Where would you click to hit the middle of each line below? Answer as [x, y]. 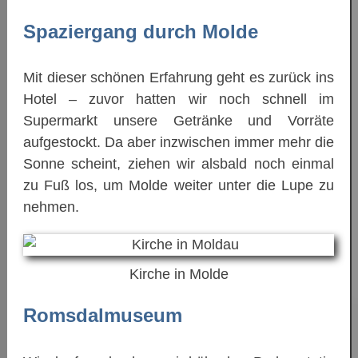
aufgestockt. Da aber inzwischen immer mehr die [179, 143]
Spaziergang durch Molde [141, 32]
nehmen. [51, 207]
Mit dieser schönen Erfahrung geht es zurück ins [179, 78]
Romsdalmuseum [103, 316]
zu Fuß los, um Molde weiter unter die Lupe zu [179, 186]
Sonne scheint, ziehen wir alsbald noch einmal [179, 164]
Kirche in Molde [179, 274]
